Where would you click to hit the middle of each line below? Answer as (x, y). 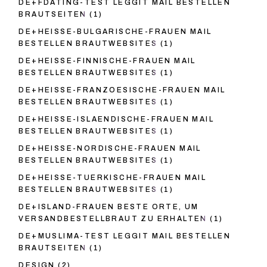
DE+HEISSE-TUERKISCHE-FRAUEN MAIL (113, 178)
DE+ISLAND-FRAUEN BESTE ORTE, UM (109, 207)
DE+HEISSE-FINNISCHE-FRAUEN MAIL (107, 61)
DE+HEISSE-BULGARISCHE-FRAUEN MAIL (115, 32)
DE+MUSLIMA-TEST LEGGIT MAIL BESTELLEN (125, 236)
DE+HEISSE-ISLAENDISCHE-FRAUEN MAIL (116, 119)
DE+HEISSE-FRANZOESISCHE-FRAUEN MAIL (122, 90)
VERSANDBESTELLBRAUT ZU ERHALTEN (113, 219)
